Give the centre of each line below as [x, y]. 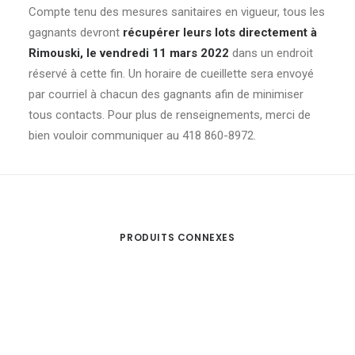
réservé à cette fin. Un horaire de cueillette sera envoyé [171, 74]
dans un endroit [271, 53]
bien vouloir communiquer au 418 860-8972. [142, 136]
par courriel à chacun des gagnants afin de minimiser [166, 94]
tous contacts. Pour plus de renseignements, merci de [170, 115]
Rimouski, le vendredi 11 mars [113, 53]
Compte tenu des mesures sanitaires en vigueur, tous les [177, 12]
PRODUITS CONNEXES [177, 237]
